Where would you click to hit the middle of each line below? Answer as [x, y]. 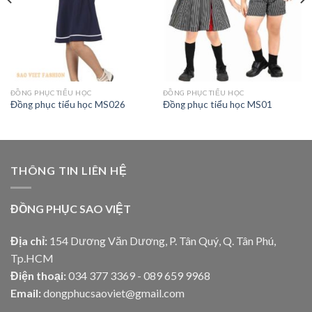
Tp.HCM [32, 258]
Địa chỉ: [29, 240]
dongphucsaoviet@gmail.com [113, 292]
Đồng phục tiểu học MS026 [68, 105]
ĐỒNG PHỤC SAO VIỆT [71, 208]
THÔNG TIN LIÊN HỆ [69, 171]
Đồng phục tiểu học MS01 [217, 105]
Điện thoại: [38, 275]
